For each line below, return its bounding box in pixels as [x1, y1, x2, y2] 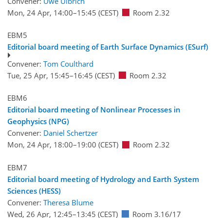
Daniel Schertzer [43, 128, 98, 138]
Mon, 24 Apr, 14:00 [7, 7, 73, 18]
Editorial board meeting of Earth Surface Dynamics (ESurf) [7, 42, 208, 52]
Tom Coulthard [43, 58, 93, 69]
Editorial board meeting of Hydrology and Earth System [7, 174, 199, 184]
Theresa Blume [43, 197, 93, 207]
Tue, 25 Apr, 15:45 [7, 70, 70, 80]
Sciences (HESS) [7, 185, 61, 196]
